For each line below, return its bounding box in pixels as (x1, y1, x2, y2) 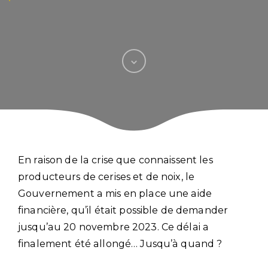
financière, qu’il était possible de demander (18, 204, 229, 216)
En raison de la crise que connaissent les (18, 154, 213, 166)
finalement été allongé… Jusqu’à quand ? (18, 237, 223, 249)
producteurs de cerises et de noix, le (18, 170, 195, 182)
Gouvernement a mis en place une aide (18, 187, 212, 199)
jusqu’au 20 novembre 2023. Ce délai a (18, 221, 209, 233)
